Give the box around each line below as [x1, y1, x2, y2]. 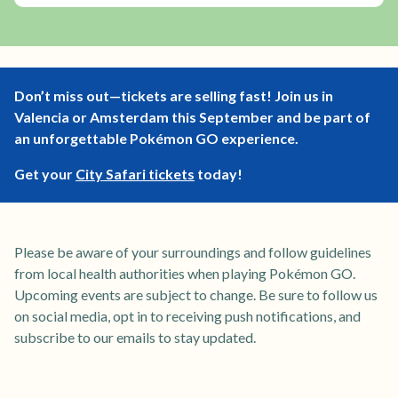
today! [195, 165, 243, 183]
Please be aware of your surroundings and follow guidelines [14, 243, 371, 261]
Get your [14, 165, 76, 183]
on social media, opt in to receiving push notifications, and [14, 307, 361, 325]
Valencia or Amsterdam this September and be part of [14, 108, 370, 126]
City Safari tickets [76, 165, 195, 183]
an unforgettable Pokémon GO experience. [14, 130, 298, 147]
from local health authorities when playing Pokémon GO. [14, 265, 355, 283]
